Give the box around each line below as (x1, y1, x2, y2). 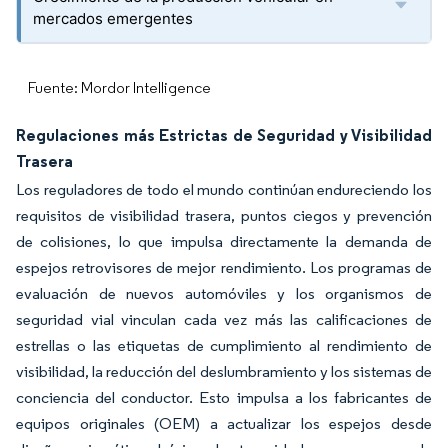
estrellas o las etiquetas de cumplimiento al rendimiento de (16, 336, 432, 355)
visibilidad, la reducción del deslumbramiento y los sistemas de (16, 362, 432, 381)
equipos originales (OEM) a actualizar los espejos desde (16, 414, 432, 433)
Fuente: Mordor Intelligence (28, 78, 211, 97)
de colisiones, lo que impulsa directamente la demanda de (16, 232, 432, 251)
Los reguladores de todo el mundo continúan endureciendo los (16, 180, 432, 199)
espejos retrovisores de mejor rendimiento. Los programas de (16, 258, 432, 277)
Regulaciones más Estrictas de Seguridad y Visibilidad (16, 125, 432, 145)
